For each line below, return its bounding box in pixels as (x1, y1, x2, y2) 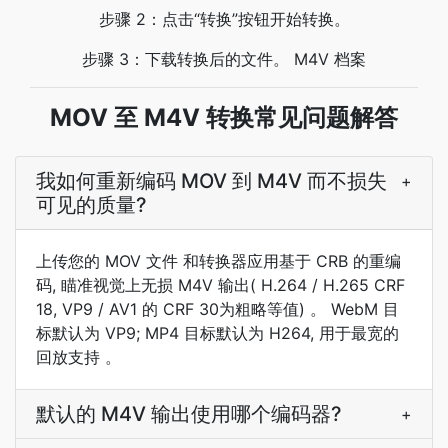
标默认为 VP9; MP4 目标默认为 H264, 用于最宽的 (36, 323, 399, 343)
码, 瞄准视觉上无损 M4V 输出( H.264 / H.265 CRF (36, 275, 405, 295)
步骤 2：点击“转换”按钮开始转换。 (98, 9, 350, 29)
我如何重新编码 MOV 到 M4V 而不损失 (36, 169, 387, 193)
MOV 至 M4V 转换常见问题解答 (50, 103, 398, 132)
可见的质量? (36, 193, 147, 217)
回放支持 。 (36, 347, 121, 367)
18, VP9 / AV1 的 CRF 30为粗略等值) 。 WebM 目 (36, 299, 399, 319)
